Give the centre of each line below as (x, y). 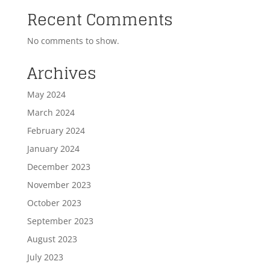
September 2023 (60, 221)
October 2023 (54, 202)
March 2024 (51, 112)
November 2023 (59, 184)
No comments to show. (73, 40)
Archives (61, 73)
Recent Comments (100, 19)
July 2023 (45, 257)
